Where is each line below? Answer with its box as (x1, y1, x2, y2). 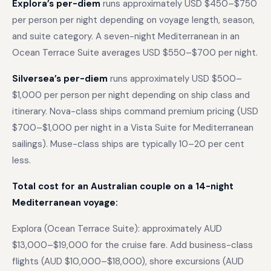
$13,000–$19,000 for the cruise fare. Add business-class (12, 239, 253, 251)
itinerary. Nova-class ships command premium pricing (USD (12, 105, 258, 117)
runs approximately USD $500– (108, 73, 242, 85)
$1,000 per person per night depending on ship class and (12, 89, 250, 101)
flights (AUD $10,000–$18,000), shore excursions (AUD (12, 255, 244, 267)
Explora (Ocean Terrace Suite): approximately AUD (12, 223, 222, 235)
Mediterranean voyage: (12, 197, 118, 209)
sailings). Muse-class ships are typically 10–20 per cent (12, 138, 244, 150)
